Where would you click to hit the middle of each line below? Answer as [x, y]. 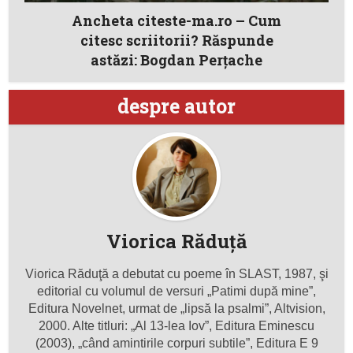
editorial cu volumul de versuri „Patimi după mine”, [176, 292]
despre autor [176, 106]
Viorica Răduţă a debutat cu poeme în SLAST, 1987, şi [176, 274]
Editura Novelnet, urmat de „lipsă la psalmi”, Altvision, [176, 309]
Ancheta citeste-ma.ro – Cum [176, 21]
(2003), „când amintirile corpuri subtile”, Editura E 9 [176, 344]
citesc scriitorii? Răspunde [176, 41]
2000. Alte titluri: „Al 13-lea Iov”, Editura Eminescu [176, 326]
